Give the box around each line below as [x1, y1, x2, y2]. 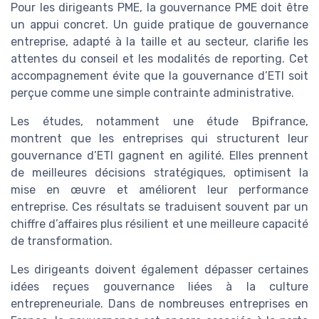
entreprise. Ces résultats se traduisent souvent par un [11, 199, 308, 214]
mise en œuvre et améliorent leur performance [11, 182, 308, 197]
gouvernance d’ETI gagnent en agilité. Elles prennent [11, 148, 308, 162]
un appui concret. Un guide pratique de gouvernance [11, 17, 308, 31]
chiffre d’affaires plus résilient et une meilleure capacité [11, 216, 308, 231]
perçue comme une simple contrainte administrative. [11, 85, 294, 100]
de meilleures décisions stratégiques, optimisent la [11, 165, 308, 179]
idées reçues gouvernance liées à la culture [11, 279, 308, 293]
